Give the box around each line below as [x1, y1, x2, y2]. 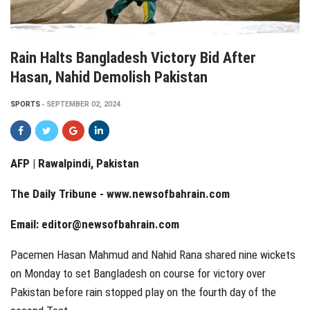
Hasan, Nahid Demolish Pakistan [10, 69, 208, 86]
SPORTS [10, 100, 40, 109]
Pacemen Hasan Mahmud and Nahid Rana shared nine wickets [10, 248, 295, 262]
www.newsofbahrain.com [107, 187, 230, 201]
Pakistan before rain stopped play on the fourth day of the [10, 285, 276, 300]
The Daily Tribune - [10, 187, 107, 201]
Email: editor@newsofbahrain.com [10, 217, 179, 232]
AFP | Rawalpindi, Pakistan [10, 156, 139, 171]
